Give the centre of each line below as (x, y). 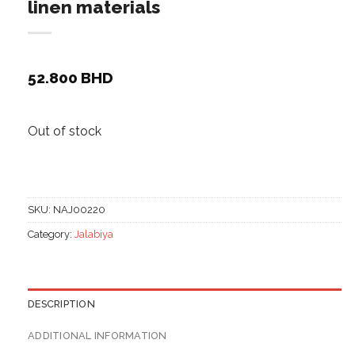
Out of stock (65, 132)
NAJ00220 (79, 210)
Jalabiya (94, 235)
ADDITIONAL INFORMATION (97, 336)
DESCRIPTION (61, 304)
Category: (51, 235)
